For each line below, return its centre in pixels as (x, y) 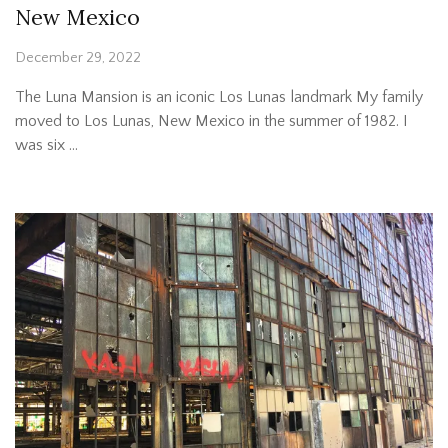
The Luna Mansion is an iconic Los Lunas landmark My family (219, 97)
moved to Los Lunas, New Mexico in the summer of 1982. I (211, 121)
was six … (46, 145)
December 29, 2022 (78, 58)
